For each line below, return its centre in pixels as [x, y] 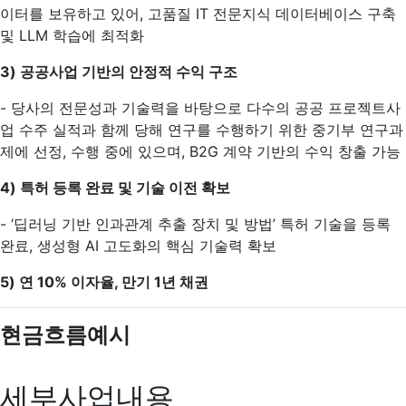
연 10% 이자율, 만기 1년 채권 [114, 282]
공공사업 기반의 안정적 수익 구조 [129, 72]
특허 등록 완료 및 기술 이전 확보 [125, 188]
